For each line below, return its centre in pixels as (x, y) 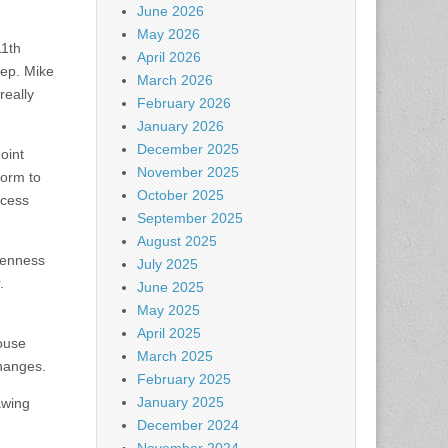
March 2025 (175, 356)
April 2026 (169, 57)
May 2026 (168, 34)
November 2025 (188, 172)
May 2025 (168, 310)
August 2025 (177, 241)
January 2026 (180, 126)
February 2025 (184, 379)
